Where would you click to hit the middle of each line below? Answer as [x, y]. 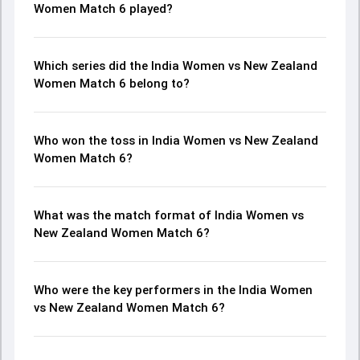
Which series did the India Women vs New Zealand [176, 66]
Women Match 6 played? [103, 9]
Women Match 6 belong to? [112, 84]
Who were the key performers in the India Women [173, 290]
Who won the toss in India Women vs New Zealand [176, 141]
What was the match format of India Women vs [169, 215]
